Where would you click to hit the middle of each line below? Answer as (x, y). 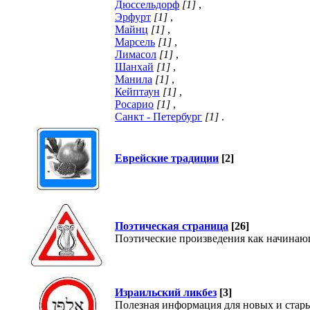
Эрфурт (133, 17)
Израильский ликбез (166, 292)
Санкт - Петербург (158, 117)
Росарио (134, 104)
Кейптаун (137, 92)
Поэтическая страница (172, 226)
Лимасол (136, 54)
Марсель (135, 42)
